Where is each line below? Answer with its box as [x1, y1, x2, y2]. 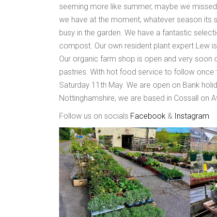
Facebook [130, 111, 166, 121]
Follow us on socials [59, 111, 130, 121]
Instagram [174, 111, 209, 121]
